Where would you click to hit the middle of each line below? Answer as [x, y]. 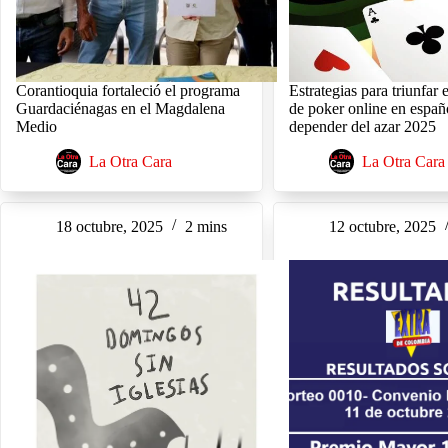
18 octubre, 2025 [109, 226]
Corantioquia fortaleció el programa [128, 90]
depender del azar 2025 [363, 126]
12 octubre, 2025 [383, 226]
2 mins [206, 226]
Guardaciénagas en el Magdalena [120, 108]
